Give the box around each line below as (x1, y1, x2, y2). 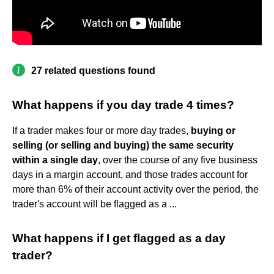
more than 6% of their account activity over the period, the (12, 183, 259, 194)
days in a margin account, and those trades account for (12, 169, 248, 180)
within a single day (12, 154, 98, 165)
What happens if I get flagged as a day (12, 231, 226, 245)
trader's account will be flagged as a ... (12, 198, 177, 209)
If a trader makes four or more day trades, (12, 125, 191, 136)
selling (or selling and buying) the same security (12, 139, 234, 150)
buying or (191, 125, 235, 136)
